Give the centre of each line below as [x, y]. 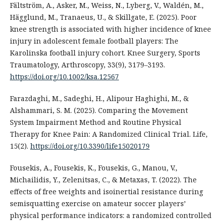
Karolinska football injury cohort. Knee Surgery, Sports [105, 53]
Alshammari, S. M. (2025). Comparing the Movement [99, 111]
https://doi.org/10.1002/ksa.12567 [64, 77]
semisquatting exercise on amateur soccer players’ [98, 204]
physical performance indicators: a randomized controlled [111, 216]
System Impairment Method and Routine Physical [95, 122]
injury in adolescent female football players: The [94, 41]
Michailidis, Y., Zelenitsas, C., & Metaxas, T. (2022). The [103, 180]
